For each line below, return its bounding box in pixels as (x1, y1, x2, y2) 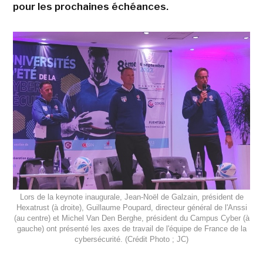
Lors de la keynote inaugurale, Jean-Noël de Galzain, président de (19, 193, 244, 202)
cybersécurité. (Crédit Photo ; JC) (75, 235, 188, 244)
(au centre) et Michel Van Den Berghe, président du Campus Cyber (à (14, 214, 249, 223)
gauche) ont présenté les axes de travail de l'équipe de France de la (16, 224, 247, 234)
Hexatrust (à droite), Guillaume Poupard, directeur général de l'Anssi (16, 203, 247, 213)
